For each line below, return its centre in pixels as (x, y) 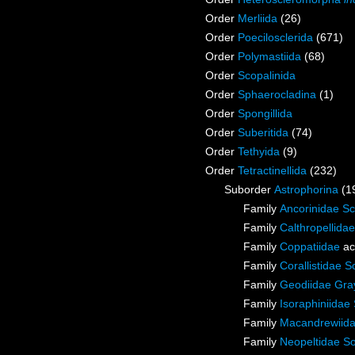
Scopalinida (267, 76)
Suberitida (263, 133)
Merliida (258, 19)
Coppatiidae (310, 247)
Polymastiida (269, 57)
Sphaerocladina (277, 95)
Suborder (249, 190)
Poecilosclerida (275, 38)
